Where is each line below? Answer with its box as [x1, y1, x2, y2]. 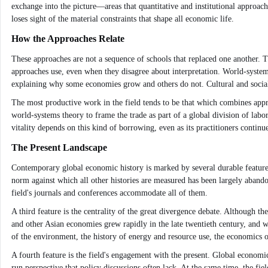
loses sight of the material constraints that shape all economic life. [11, 14, 234, 23]
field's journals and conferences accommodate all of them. [11, 188, 208, 197]
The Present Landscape [11, 142, 107, 153]
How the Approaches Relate [11, 33, 124, 44]
